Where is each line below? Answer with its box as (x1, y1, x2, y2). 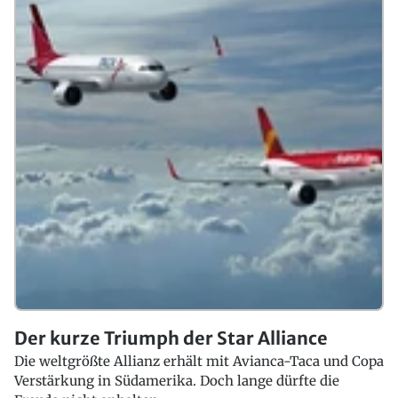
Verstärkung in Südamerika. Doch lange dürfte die (14, 372, 339, 390)
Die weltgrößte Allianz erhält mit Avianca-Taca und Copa (14, 353, 384, 370)
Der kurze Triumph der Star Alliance (14, 327, 328, 350)
